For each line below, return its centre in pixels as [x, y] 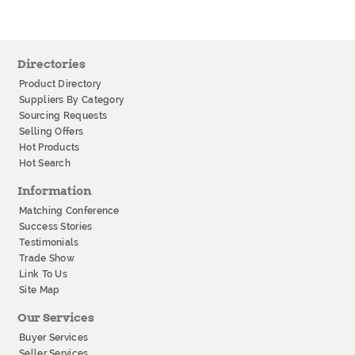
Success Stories [56, 227]
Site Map [40, 290]
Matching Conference [69, 211]
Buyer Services [54, 338]
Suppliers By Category [72, 100]
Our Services [56, 318]
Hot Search [45, 163]
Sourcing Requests [63, 116]
